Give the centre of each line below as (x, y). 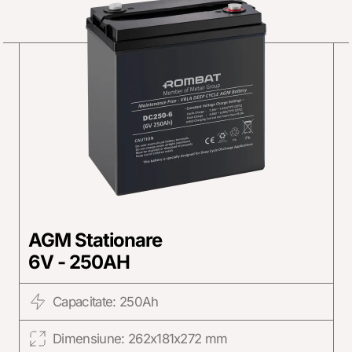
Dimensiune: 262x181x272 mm (140, 339)
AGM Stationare (95, 240)
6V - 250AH (79, 262)
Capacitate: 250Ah (105, 301)
